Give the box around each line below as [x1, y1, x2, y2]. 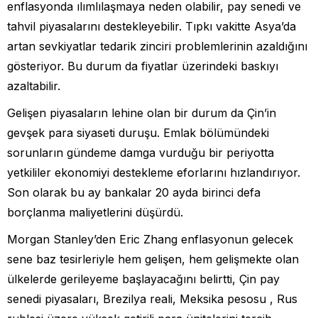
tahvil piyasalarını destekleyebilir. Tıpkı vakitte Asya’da [7, 18, 296, 33]
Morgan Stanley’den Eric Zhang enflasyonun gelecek [7, 231, 293, 246]
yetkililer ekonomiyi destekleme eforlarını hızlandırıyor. [7, 165, 300, 180]
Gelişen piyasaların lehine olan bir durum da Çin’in [7, 105, 276, 120]
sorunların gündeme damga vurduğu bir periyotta [7, 145, 274, 160]
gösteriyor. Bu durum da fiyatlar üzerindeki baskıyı [7, 58, 278, 73]
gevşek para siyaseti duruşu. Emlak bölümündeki [7, 125, 269, 140]
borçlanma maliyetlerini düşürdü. [7, 204, 183, 219]
